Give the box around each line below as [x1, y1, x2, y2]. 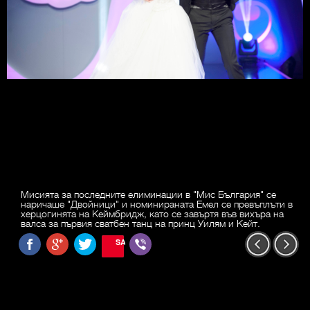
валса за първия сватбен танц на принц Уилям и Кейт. [21, 217, 260, 230]
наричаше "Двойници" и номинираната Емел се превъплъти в [21, 197, 293, 210]
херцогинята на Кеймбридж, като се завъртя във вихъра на [21, 207, 284, 220]
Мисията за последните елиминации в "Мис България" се [21, 188, 276, 201]
